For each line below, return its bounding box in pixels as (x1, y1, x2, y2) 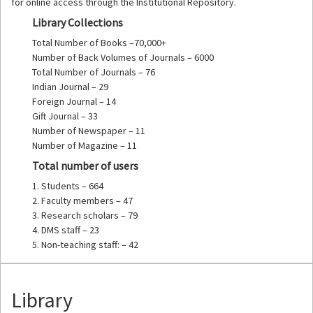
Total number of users (32, 158, 138, 173)
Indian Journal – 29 (32, 80, 108, 93)
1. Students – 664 (32, 179, 103, 192)
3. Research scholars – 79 (32, 208, 138, 221)
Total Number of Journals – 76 (32, 65, 155, 78)
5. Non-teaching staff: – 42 (32, 238, 138, 251)
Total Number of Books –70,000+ (32, 36, 166, 49)
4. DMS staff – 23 (32, 223, 99, 236)
